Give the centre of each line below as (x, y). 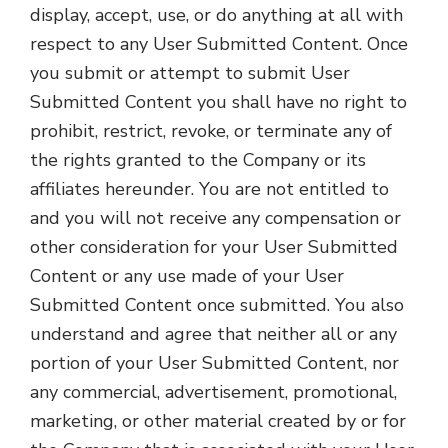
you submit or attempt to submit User (190, 73)
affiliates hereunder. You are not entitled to (209, 189)
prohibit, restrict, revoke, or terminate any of (211, 131)
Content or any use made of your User (187, 276)
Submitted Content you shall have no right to (218, 102)
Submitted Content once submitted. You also (217, 305)
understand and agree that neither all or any (213, 334)
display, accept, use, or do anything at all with (216, 15)
